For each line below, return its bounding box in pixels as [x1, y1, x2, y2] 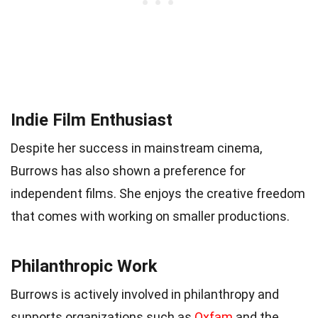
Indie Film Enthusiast [11, 109, 172, 130]
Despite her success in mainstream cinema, [11, 140, 262, 155]
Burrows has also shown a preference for [11, 163, 246, 178]
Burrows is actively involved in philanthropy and [11, 286, 279, 302]
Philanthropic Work [11, 256, 158, 276]
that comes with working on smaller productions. [11, 208, 290, 224]
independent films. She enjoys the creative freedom [11, 185, 305, 201]
